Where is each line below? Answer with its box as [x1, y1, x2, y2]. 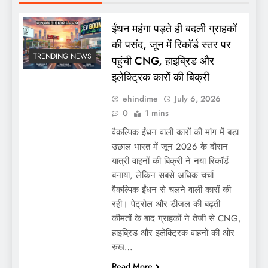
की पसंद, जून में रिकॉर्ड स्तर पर [111, 36, 231, 53]
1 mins [144, 106, 169, 119]
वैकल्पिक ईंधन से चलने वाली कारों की [111, 182, 231, 196]
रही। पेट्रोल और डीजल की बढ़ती [111, 197, 220, 211]
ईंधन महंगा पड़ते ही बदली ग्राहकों [111, 20, 237, 36]
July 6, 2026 [174, 92, 221, 105]
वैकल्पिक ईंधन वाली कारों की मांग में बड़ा [111, 125, 239, 139]
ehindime [122, 92, 158, 105]
